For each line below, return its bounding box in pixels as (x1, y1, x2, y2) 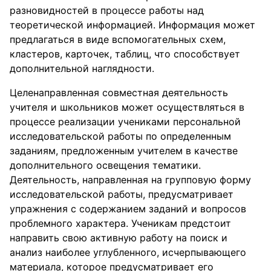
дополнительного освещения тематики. (10, 159, 201, 171)
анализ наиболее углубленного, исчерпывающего (10, 246, 246, 258)
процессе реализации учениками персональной (10, 116, 241, 128)
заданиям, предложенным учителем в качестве (10, 145, 238, 157)
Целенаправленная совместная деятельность (10, 87, 228, 99)
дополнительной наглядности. (10, 62, 154, 74)
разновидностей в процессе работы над (10, 4, 204, 16)
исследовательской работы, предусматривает (10, 188, 233, 200)
